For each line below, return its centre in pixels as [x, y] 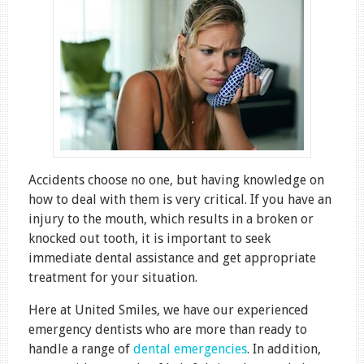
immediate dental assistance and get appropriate [172, 258]
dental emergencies [190, 349]
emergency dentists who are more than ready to [168, 329]
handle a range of [81, 349]
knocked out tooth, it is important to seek [149, 238]
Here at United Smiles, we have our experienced [169, 310]
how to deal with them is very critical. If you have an [180, 199]
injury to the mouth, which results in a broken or [171, 219]
